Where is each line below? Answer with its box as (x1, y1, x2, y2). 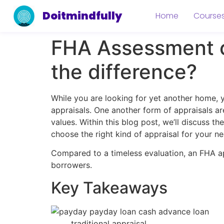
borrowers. (51, 160, 92, 170)
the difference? (51, 59, 197, 84)
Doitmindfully (42, 8, 122, 23)
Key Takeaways (51, 177, 167, 197)
